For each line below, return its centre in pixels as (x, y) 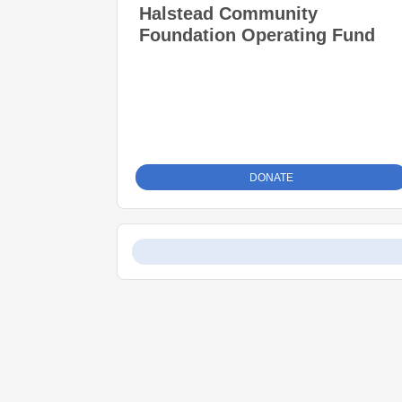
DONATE (272, 178)
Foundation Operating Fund (257, 35)
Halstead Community (228, 13)
